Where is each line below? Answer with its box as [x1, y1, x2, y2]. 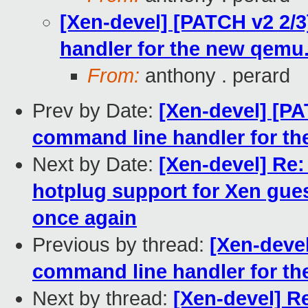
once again [32, 207, 137, 230]
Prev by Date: [32, 100, 159, 122]
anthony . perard [140, 65, 290, 87]
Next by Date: [32, 153, 159, 176]
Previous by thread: [32, 234, 210, 256]
